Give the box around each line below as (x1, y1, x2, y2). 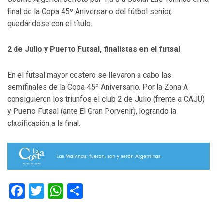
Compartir (83, 181, 151, 200)
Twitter (44, 181, 92, 200)
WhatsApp (63, 181, 133, 200)
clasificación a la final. (7, 118, 80, 128)
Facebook (25, 181, 89, 200)
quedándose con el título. (7, 18, 92, 28)
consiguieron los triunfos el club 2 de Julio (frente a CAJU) (7, 94, 205, 104)
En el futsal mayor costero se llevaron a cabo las (7, 70, 171, 79)
